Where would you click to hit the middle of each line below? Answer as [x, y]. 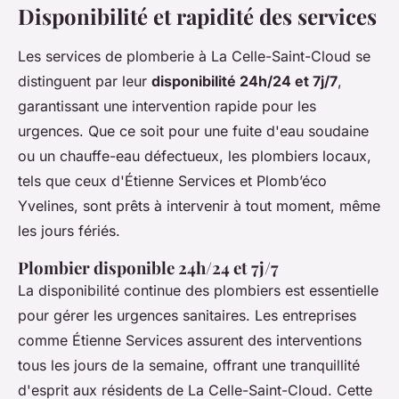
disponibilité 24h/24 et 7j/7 [244, 81]
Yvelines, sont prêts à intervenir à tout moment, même [199, 206]
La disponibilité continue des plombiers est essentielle [198, 291]
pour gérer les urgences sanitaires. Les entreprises [187, 316]
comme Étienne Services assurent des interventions [190, 341]
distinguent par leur [85, 81]
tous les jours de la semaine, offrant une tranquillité [189, 366]
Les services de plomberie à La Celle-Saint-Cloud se [194, 57]
